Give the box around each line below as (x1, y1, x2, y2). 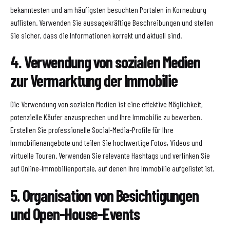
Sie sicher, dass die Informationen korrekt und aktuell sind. (10, 30, 182, 40)
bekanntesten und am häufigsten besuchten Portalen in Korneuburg (10, 4, 206, 14)
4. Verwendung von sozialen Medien (10, 52, 201, 72)
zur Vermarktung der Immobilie (10, 70, 178, 90)
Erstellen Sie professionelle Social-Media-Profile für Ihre (10, 125, 174, 135)
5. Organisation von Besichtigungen (10, 185, 199, 205)
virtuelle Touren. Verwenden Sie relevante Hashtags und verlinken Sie (10, 150, 210, 161)
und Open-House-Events (10, 203, 140, 223)
